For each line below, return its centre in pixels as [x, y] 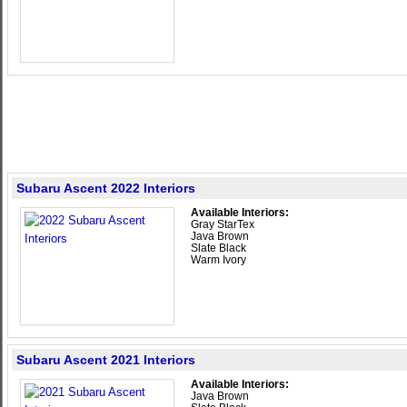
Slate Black [218, 248]
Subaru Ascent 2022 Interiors [106, 188]
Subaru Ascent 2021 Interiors [106, 360]
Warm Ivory [218, 260]
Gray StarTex [223, 224]
